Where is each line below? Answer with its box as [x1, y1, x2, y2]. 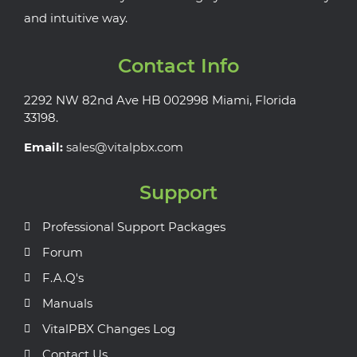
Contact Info [118, 54, 239, 78]
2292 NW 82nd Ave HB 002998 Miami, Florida [24, 92, 296, 108]
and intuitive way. [24, 10, 127, 25]
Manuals [41, 296, 92, 312]
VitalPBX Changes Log [41, 321, 175, 337]
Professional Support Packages [41, 219, 226, 235]
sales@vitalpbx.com [66, 139, 183, 155]
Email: [24, 139, 63, 155]
